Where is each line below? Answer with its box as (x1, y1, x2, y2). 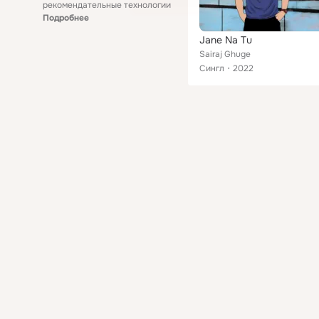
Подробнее (43, 12, 89, 23)
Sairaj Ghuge (199, 48, 251, 60)
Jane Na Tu (199, 33, 252, 46)
